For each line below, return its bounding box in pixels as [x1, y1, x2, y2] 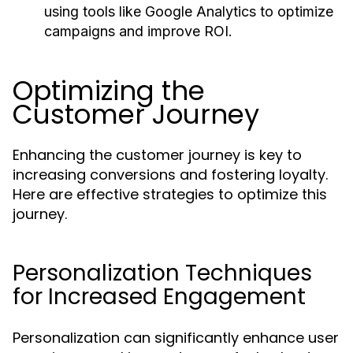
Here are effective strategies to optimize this [13, 184, 327, 204]
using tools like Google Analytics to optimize [44, 3, 333, 20]
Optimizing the [13, 72, 205, 110]
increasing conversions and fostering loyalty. [13, 165, 328, 184]
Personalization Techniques [13, 258, 312, 288]
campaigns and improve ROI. [44, 23, 232, 39]
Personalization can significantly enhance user [13, 328, 339, 347]
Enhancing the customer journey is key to [13, 145, 302, 165]
